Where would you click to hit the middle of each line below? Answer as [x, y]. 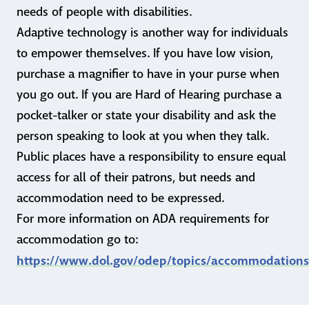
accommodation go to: [77, 240]
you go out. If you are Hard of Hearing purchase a [149, 95]
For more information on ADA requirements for [143, 219]
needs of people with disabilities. [104, 12]
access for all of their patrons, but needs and [136, 178]
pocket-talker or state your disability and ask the [146, 116]
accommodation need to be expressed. [120, 198]
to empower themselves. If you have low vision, [145, 53]
